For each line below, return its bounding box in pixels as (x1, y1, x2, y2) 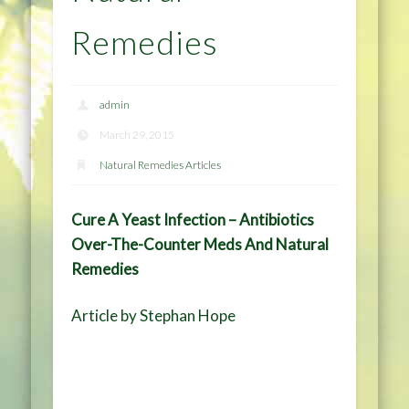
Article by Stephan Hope (71, 305, 236, 325)
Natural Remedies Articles (100, 158, 222, 173)
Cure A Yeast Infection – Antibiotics (71, 209, 315, 229)
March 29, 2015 (100, 128, 175, 142)
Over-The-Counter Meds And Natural (71, 234, 330, 254)
